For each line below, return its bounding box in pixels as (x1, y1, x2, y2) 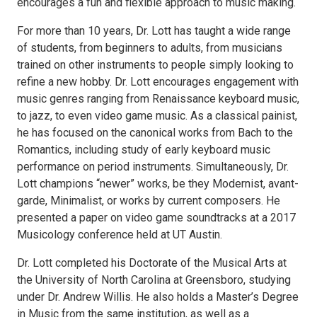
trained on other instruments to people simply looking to (17, 57, 294, 71)
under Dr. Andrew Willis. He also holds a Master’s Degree (17, 289, 299, 304)
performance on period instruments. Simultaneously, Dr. (17, 159, 289, 173)
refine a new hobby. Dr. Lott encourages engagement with (17, 74, 299, 88)
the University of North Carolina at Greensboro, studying (17, 272, 291, 287)
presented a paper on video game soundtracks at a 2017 (17, 210, 296, 224)
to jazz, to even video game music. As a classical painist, (17, 108, 297, 122)
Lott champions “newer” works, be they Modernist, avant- (17, 176, 299, 190)
